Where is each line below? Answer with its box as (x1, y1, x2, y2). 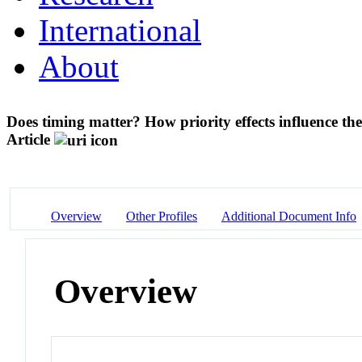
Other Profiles (126, 208, 197, 223)
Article (6, 130, 50, 148)
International (39, 12, 201, 48)
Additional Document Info (221, 208, 356, 223)
